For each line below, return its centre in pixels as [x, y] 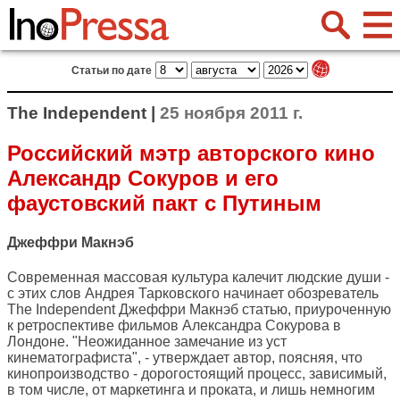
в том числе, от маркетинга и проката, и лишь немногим [191, 390]
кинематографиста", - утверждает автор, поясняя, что [185, 358]
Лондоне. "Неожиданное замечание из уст [147, 342]
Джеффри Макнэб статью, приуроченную [253, 310]
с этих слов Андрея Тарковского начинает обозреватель [193, 294]
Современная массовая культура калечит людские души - [198, 278]
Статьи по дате [111, 71]
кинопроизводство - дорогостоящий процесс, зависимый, [197, 374]
